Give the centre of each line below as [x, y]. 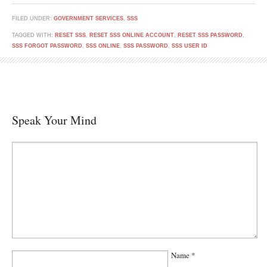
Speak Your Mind [54, 120]
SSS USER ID [190, 46]
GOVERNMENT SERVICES [89, 18]
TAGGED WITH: [33, 35]
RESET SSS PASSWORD [210, 35]
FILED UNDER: [33, 18]
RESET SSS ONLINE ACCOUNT [132, 35]
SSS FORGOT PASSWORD [47, 46]
